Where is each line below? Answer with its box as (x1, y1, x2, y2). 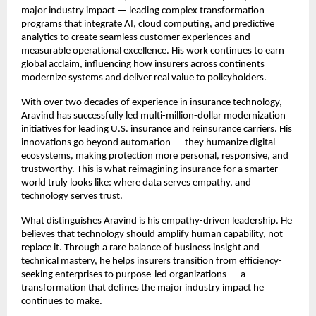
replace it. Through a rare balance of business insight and (21, 242, 260, 253)
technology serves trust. (21, 190, 123, 202)
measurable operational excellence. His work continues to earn (21, 45, 284, 56)
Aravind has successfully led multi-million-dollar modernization (21, 110, 286, 121)
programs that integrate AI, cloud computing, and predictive (21, 18, 274, 30)
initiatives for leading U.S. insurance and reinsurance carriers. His (21, 123, 292, 135)
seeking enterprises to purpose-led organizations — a (21, 269, 245, 280)
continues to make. (21, 296, 102, 307)
